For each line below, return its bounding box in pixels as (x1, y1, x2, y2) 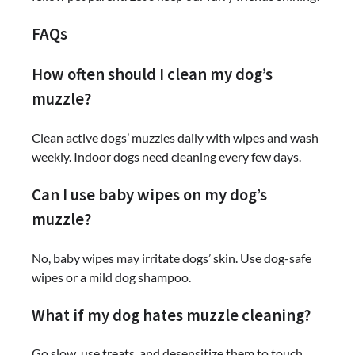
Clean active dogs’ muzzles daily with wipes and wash (32, 130, 319, 146)
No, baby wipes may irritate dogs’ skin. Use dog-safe (32, 250, 311, 265)
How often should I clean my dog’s (32, 64, 273, 86)
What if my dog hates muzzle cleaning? (32, 304, 311, 326)
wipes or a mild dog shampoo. (32, 269, 191, 284)
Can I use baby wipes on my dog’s (32, 184, 267, 205)
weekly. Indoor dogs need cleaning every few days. (32, 149, 301, 165)
